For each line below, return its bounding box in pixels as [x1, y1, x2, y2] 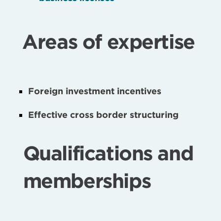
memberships [23, 169, 151, 193]
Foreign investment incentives [28, 86, 162, 97]
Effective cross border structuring [28, 110, 179, 120]
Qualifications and [23, 141, 193, 166]
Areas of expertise [22, 29, 195, 54]
